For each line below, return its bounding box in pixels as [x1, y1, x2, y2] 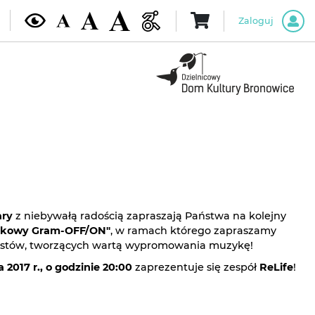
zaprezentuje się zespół [132, 260, 259, 274]
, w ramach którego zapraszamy [110, 224, 276, 237]
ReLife [259, 260, 293, 274]
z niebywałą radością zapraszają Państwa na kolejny [13, 209, 286, 222]
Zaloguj [238, 15, 274, 26]
